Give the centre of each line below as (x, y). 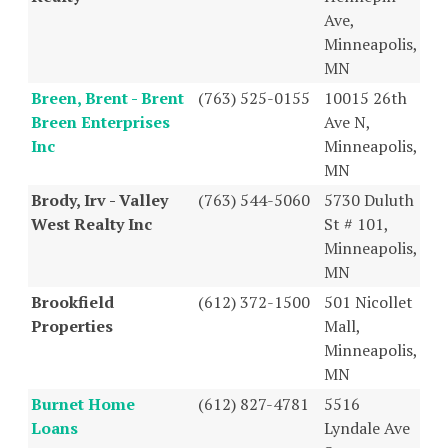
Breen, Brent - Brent (107, 97)
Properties (72, 325)
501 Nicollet (368, 301)
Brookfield (72, 301)
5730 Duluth (369, 199)
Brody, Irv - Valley (99, 199)
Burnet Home (83, 403)
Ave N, (347, 121)
